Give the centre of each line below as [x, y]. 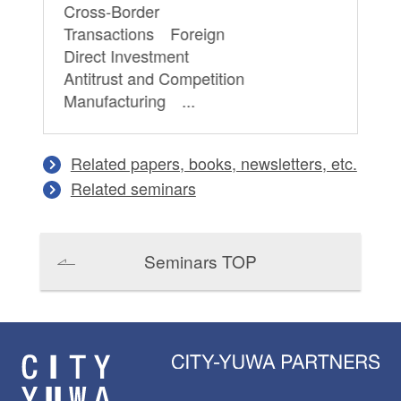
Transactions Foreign [145, 34]
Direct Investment [135, 56]
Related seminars [133, 188]
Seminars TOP [200, 260]
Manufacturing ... [130, 101]
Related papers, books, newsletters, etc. [213, 163]
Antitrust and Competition [162, 78]
